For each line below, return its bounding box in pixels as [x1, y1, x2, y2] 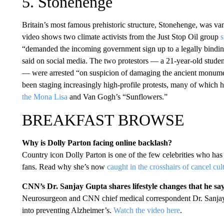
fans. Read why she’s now [21, 162, 107, 171]
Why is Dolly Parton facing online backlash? [21, 138, 172, 147]
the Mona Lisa [21, 92, 67, 101]
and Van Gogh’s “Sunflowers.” [67, 92, 167, 101]
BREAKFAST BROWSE [21, 110, 184, 129]
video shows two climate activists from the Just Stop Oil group [21, 32, 220, 41]
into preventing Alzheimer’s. [21, 205, 113, 214]
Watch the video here [113, 205, 180, 214]
